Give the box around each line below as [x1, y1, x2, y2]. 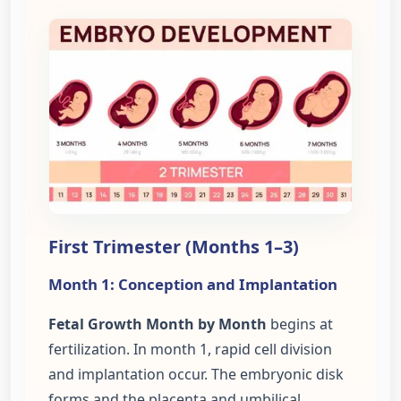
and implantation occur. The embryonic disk [48, 363, 344, 384]
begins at [267, 313, 333, 334]
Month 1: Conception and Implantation [48, 273, 337, 294]
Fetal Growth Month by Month [48, 313, 267, 334]
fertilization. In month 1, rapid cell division [48, 338, 332, 359]
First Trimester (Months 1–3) [48, 234, 299, 259]
